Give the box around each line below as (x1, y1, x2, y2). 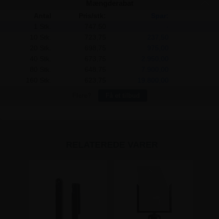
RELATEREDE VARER (66, 140, 158, 150)
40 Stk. (29, 54, 51, 63)
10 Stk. (29, 33, 51, 41)
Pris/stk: (78, 11, 106, 20)
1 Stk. (33, 22, 51, 30)
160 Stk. (25, 76, 51, 84)
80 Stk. (29, 65, 51, 73)
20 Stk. (29, 44, 51, 52)
